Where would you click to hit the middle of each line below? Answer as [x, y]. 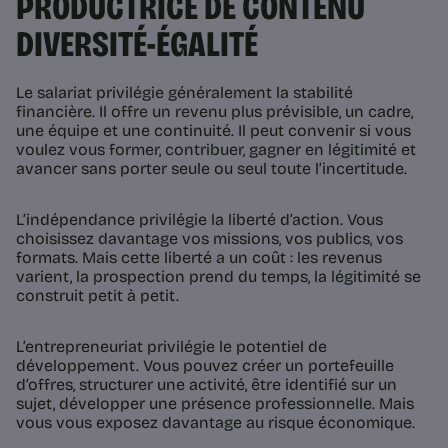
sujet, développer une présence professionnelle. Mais [215, 404]
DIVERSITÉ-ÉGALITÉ [137, 45]
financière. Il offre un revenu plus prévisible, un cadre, [214, 112]
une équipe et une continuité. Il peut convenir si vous [213, 131]
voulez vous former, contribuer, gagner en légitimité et [216, 150]
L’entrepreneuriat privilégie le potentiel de [171, 347]
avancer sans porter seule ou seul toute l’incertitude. [211, 169]
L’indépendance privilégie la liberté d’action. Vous [199, 220]
